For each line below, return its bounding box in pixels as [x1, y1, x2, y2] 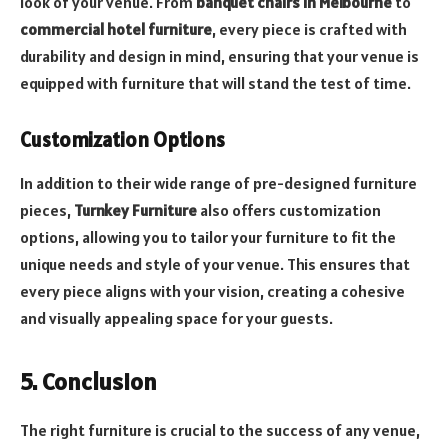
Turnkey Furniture [74, 199, 197, 220]
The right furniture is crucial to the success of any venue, [20, 420, 420, 441]
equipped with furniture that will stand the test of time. [20, 72, 411, 93]
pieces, [20, 199, 74, 220]
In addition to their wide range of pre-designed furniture [20, 172, 417, 193]
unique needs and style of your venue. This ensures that [20, 253, 410, 274]
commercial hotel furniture [20, 18, 212, 39]
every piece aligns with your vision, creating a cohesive [20, 280, 405, 301]
